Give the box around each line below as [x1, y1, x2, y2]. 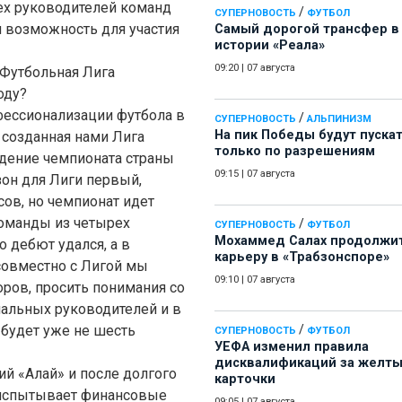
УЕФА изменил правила [214, 339, 369, 355]
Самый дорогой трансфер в [214, 22, 399, 38]
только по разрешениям [214, 144, 375, 160]
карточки [214, 371, 275, 388]
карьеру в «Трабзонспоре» [214, 249, 389, 266]
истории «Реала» [214, 38, 325, 54]
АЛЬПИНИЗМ [307, 113, 371, 126]
